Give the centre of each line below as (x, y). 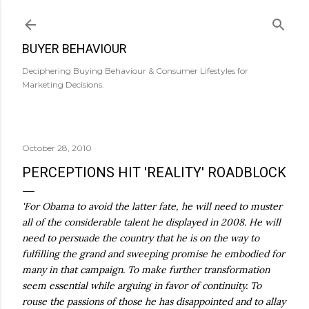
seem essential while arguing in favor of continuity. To (142, 286)
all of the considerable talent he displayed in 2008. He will (151, 222)
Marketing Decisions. (63, 84)
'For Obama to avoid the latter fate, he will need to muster (152, 206)
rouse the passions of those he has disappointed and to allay (154, 301)
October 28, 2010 (57, 148)
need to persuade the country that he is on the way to (141, 238)
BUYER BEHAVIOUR (74, 49)
